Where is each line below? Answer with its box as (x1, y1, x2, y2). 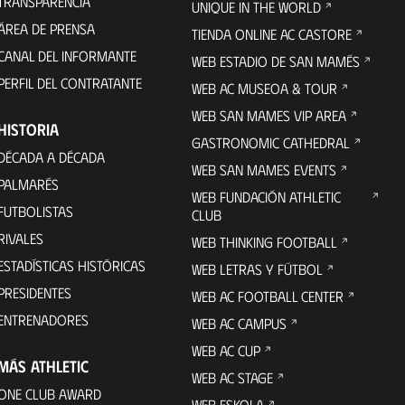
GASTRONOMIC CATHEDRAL (192, 134, 351, 152)
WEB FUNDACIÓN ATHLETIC (192, 188, 342, 206)
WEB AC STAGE (192, 369, 274, 387)
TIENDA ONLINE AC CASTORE (192, 25, 353, 43)
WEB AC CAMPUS (192, 315, 287, 333)
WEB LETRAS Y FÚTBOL (192, 260, 324, 278)
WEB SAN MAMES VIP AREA (192, 107, 347, 125)
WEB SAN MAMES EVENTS (192, 161, 337, 179)
